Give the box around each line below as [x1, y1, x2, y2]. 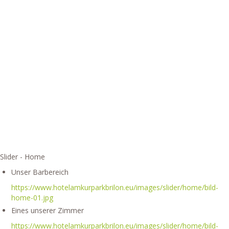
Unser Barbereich [11, 167, 69, 177]
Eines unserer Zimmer [11, 205, 84, 215]
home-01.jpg [11, 193, 54, 202]
